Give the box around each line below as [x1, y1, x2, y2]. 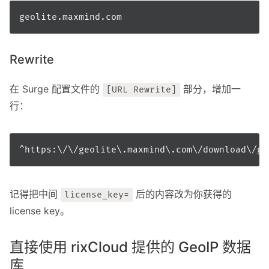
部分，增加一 [180, 83, 241, 95]
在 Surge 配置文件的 [10, 83, 103, 95]
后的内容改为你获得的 [133, 188, 232, 200]
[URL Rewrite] [106, 85, 177, 95]
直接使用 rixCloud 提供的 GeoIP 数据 [10, 238, 251, 256]
